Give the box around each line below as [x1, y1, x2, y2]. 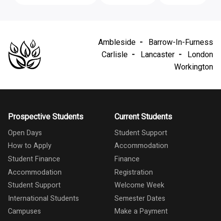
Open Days [8, 127, 42, 138]
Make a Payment [114, 206, 168, 217]
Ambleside [98, 36, 136, 48]
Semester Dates [114, 193, 165, 204]
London [187, 48, 213, 61]
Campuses [8, 206, 41, 217]
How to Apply [8, 141, 51, 151]
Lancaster [141, 48, 175, 61]
